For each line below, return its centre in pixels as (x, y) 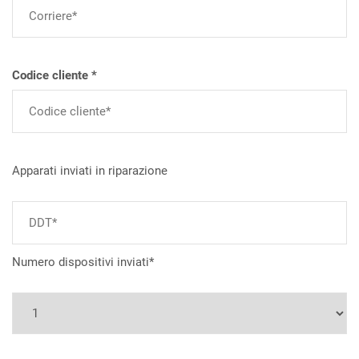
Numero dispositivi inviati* (83, 262)
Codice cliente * (54, 75)
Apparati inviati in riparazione (90, 171)
